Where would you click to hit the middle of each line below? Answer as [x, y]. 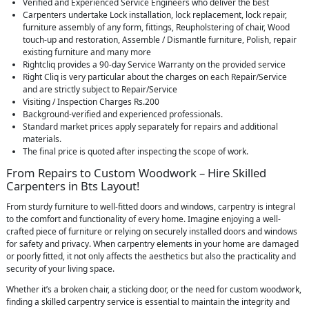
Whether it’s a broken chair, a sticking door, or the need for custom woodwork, [154, 290]
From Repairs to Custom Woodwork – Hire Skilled [136, 173]
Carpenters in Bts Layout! [73, 186]
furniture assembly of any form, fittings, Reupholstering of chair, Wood [156, 28]
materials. [42, 139]
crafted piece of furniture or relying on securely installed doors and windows [152, 232]
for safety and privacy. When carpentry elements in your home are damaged [152, 244]
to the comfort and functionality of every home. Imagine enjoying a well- [143, 219]
